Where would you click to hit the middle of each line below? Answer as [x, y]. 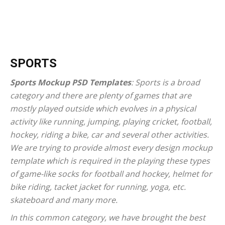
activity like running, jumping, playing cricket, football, [111, 122]
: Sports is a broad [165, 82]
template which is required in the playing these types [110, 161]
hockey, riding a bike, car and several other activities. [109, 135]
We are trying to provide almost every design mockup [111, 148]
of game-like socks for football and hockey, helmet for [111, 174]
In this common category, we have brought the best [108, 217]
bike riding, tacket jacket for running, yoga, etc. [98, 187]
